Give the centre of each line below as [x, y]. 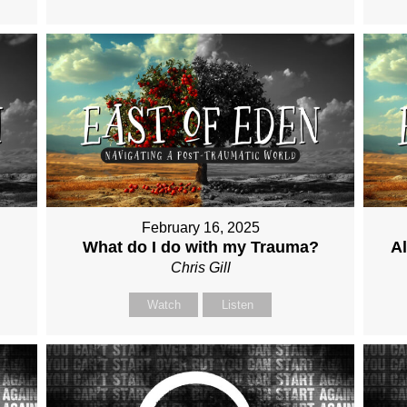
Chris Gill [200, 268]
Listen [237, 305]
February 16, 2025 [200, 228]
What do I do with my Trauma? [200, 248]
